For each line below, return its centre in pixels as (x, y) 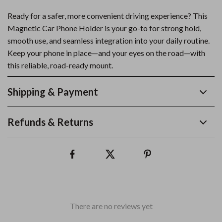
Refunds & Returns (50, 122)
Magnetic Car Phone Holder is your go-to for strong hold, (104, 28)
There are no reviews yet (111, 206)
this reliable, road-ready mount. (60, 65)
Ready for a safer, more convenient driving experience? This (108, 16)
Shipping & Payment (53, 92)
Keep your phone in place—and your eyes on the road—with (106, 53)
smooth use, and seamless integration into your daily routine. (109, 40)
